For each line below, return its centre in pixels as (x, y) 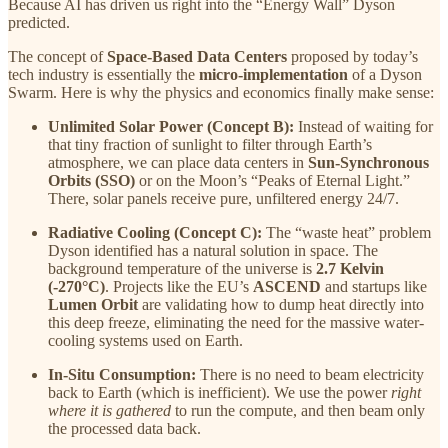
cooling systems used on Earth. (145, 340)
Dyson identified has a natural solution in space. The (213, 250)
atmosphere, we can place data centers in (178, 162)
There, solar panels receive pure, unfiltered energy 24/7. (223, 198)
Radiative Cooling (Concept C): (155, 232)
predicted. (39, 22)
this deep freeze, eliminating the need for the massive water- (236, 322)
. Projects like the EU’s (179, 286)
